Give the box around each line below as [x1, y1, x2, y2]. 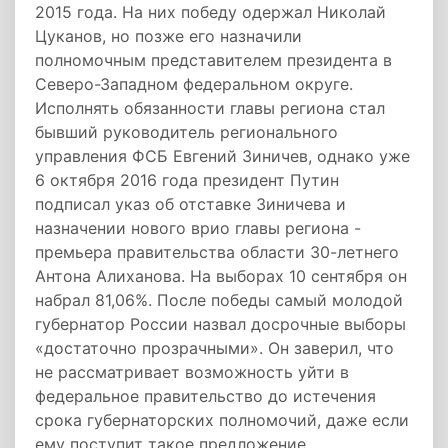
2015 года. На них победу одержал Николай [35, 2, 386, 22]
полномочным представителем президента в [35, 50, 392, 70]
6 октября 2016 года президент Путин [35, 170, 339, 190]
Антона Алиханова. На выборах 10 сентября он [35, 266, 407, 286]
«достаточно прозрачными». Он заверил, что [35, 338, 394, 358]
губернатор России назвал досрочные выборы [35, 314, 406, 334]
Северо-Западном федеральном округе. [35, 74, 353, 94]
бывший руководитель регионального [35, 122, 338, 142]
